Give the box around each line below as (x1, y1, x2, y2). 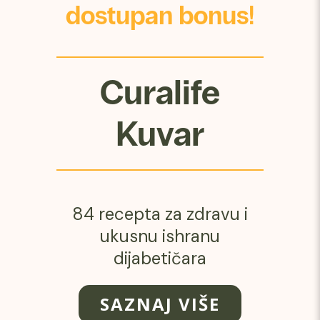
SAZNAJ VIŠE (100, 292, 220, 316)
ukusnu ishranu (100, 225, 220, 248)
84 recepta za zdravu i (72, 203, 248, 226)
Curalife (100, 72, 220, 114)
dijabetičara (114, 247, 206, 270)
